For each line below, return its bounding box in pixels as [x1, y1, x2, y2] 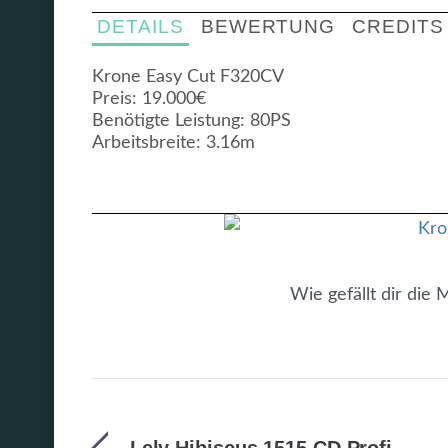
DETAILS [97, 15, 184, 37]
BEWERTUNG [200, 15, 336, 37]
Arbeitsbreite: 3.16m [92, 134, 255, 153]
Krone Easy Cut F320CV [92, 68, 284, 87]
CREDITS [352, 15, 445, 37]
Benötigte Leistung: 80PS [92, 112, 291, 131]
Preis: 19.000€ [92, 90, 206, 109]
